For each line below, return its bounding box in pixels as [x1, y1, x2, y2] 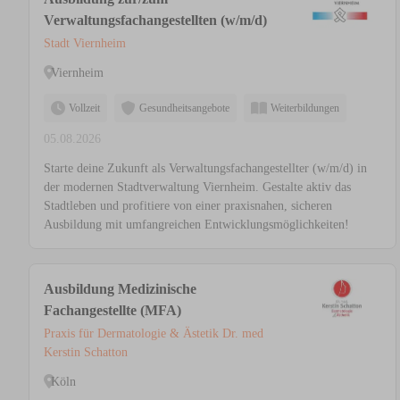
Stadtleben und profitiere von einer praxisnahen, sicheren [44, 199, 332, 213]
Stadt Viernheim [44, 37, 126, 51]
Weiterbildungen [271, 102, 339, 115]
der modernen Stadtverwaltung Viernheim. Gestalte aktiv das [44, 180, 351, 195]
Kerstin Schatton [44, 346, 128, 360]
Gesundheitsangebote [139, 102, 229, 115]
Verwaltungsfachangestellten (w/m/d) [44, 12, 267, 29]
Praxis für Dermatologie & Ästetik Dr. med [44, 327, 263, 341]
